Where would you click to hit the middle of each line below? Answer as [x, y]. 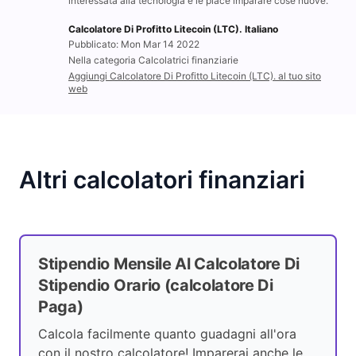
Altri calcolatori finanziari [162, 180]
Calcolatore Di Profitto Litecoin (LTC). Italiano [173, 29]
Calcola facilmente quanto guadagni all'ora [167, 334]
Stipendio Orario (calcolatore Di [156, 286]
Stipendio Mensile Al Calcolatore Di [169, 264]
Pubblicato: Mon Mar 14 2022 [134, 44]
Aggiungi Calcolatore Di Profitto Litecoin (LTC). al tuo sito [195, 76]
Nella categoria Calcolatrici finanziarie [153, 60]
